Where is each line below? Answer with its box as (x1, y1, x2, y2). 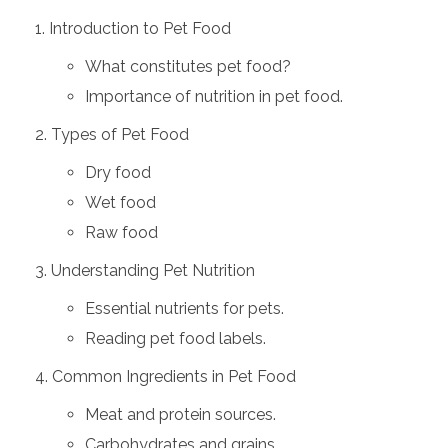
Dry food (84, 163, 151, 183)
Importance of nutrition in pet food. (84, 87, 343, 107)
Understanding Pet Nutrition (51, 261, 255, 281)
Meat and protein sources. (84, 405, 276, 425)
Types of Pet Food (51, 125, 189, 145)
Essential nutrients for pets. (84, 299, 284, 319)
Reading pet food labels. (84, 329, 266, 349)
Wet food (84, 193, 156, 213)
